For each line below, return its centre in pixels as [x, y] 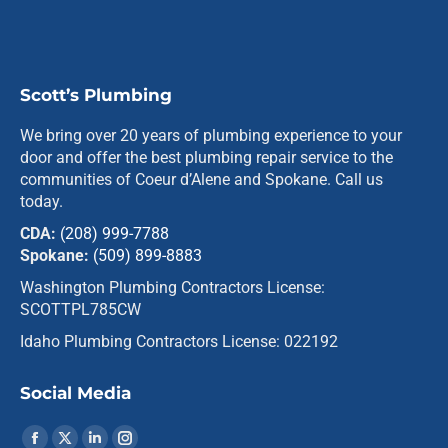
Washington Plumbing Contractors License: [172, 287]
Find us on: [59, 433]
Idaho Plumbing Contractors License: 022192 [179, 341]
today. [41, 201]
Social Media [75, 392]
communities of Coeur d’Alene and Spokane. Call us [201, 179]
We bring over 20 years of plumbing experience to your [211, 135]
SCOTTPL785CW [80, 309]
